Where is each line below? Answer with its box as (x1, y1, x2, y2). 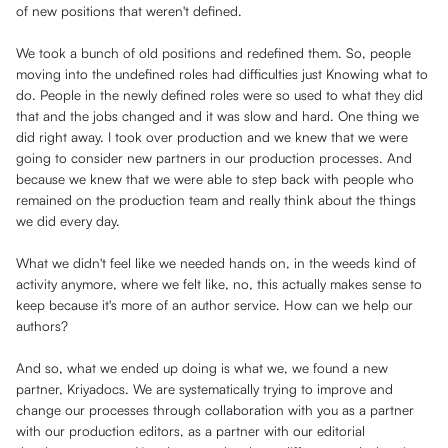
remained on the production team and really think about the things (16, 191, 416, 209)
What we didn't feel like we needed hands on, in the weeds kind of (16, 254, 416, 272)
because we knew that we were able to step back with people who (16, 170, 414, 188)
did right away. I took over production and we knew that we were (16, 128, 408, 146)
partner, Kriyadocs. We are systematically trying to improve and (16, 380, 393, 398)
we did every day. (16, 212, 120, 230)
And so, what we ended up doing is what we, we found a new (16, 359, 388, 377)
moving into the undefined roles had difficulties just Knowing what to (16, 65, 428, 83)
